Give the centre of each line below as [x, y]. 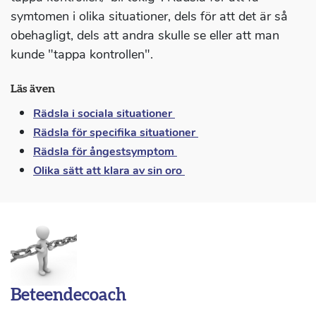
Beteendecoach [68, 296]
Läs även [33, 89]
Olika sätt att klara [83, 171]
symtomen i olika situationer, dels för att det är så [149, 17]
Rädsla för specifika [86, 133]
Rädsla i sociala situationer [104, 114]
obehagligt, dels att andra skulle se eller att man [145, 36]
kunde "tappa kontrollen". [82, 55]
